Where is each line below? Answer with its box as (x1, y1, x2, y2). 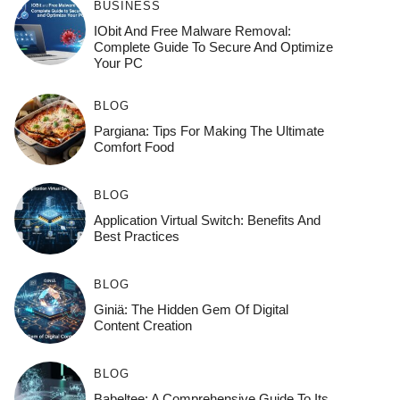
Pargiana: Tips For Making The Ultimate (93, 122, 324, 138)
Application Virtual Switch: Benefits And (93, 212, 321, 228)
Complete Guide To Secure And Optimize (93, 38, 333, 54)
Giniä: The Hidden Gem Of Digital (93, 301, 288, 317)
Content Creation (93, 317, 192, 333)
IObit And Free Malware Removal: (93, 22, 291, 38)
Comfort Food (93, 138, 174, 154)
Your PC (93, 54, 143, 71)
